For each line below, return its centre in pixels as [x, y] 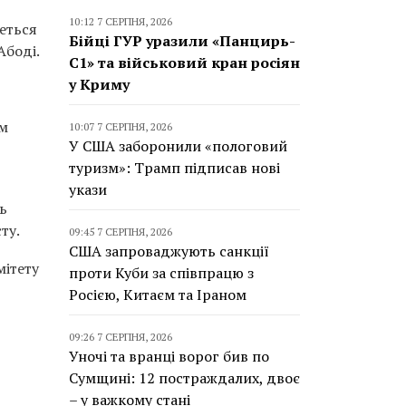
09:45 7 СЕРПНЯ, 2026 [121, 232]
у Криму [99, 84]
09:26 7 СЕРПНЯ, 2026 [121, 337]
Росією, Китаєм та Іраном [158, 295]
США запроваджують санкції [169, 251]
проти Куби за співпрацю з [161, 273]
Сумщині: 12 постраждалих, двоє [184, 378]
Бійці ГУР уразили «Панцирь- [182, 41]
